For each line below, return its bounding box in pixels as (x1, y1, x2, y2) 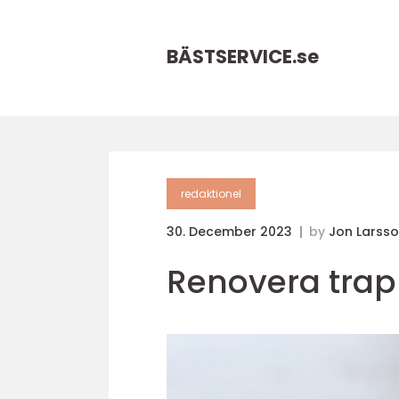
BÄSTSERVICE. (167, 44, 297, 69)
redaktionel (181, 186, 241, 201)
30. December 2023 (167, 223, 296, 240)
